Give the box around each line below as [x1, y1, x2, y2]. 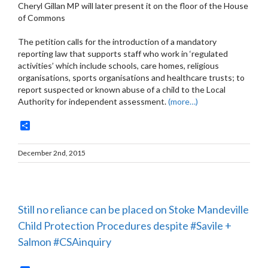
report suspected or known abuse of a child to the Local [18, 84, 226, 95]
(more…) [168, 96, 198, 106]
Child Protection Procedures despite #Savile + [18, 219, 232, 232]
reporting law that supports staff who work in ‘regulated [18, 48, 228, 59]
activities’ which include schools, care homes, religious [18, 60, 219, 71]
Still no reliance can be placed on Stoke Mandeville [18, 203, 249, 216]
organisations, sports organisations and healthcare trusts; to [18, 72, 245, 83]
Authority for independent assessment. [18, 96, 168, 106]
